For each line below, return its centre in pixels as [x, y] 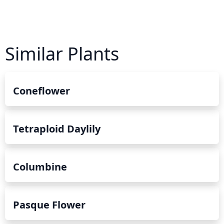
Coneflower [41, 90]
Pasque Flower [49, 204]
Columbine [40, 166]
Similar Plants [62, 53]
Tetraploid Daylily [57, 128]
